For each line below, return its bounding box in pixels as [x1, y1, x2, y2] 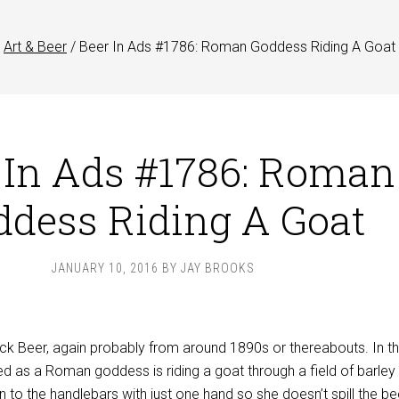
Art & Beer [4, 38, 67, 55]
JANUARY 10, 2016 [52, 261, 159, 275]
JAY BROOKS [181, 261, 255, 275]
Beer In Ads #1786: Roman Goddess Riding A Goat [76, 38, 395, 55]
